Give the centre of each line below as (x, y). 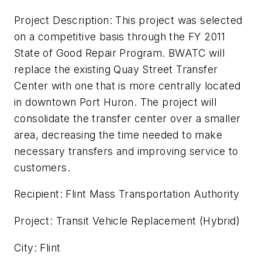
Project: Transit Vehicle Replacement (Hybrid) (127, 221)
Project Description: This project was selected (128, 20)
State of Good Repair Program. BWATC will (119, 53)
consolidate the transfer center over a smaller (127, 118)
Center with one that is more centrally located (127, 85)
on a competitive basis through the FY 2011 (120, 36)
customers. (42, 167)
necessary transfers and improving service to (126, 151)
